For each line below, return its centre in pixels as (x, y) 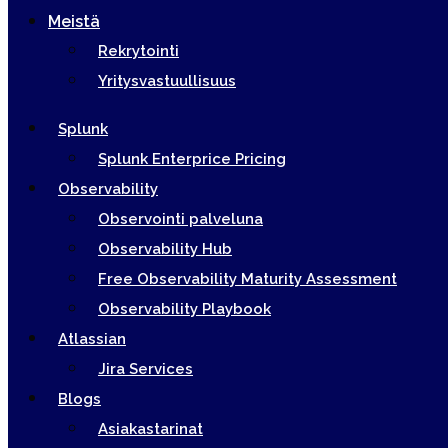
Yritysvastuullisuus (167, 81)
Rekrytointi (138, 51)
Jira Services (145, 369)
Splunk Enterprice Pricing (192, 159)
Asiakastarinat (150, 429)
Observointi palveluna (180, 219)
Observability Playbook (184, 309)
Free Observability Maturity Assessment (247, 279)
